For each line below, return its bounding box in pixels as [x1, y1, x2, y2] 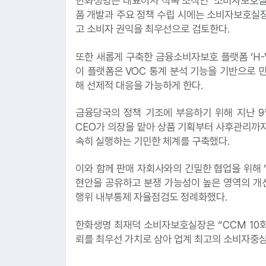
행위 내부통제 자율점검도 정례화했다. [75, 191, 227, 204]
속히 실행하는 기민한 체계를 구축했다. [75, 135, 230, 148]
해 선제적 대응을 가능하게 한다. [75, 78, 203, 91]
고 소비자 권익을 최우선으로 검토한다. [75, 23, 230, 36]
